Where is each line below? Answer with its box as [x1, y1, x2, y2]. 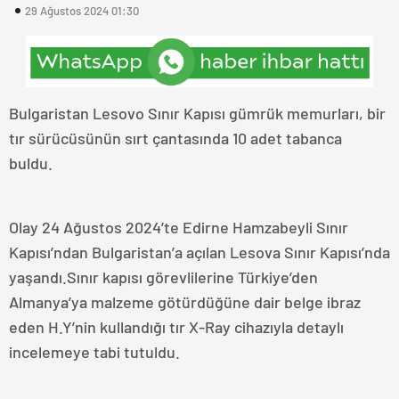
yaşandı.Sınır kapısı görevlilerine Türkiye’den [9, 266, 318, 287]
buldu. [9, 152, 56, 173]
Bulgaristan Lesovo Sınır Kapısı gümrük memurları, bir [9, 102, 386, 123]
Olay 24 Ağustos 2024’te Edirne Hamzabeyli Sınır [9, 216, 348, 237]
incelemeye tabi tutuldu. [9, 341, 180, 362]
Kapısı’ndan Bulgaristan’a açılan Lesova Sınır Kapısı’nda [9, 241, 390, 262]
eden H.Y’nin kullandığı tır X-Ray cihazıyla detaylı [9, 316, 344, 337]
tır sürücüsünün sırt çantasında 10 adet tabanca [9, 127, 342, 148]
